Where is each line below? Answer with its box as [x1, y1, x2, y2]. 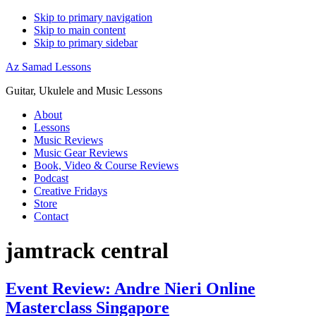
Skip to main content [34, 24, 126, 36]
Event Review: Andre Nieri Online [6, 279, 255, 298]
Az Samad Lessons [6, 61, 91, 73]
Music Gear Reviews [34, 147, 128, 159]
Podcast [34, 172, 68, 184]
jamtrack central [6, 238, 169, 264]
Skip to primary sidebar [34, 37, 138, 49]
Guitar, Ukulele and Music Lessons [6, 85, 162, 97]
